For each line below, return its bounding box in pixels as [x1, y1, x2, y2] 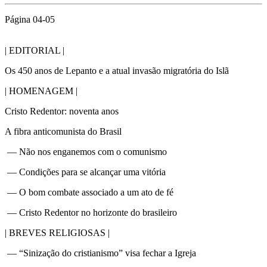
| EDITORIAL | [5, 45, 64, 55]
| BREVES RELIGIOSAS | [5, 227, 110, 238]
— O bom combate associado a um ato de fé [5, 187, 173, 197]
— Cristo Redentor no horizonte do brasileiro [5, 207, 177, 218]
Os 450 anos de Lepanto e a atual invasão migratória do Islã [5, 65, 229, 76]
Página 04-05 [5, 14, 55, 24]
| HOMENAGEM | [5, 85, 77, 96]
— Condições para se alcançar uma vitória [5, 166, 166, 177]
